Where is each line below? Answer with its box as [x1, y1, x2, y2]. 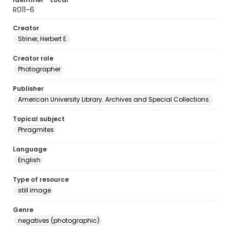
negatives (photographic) [18, 216, 100, 225]
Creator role [13, 54, 53, 63]
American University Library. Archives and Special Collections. [18, 95, 210, 104]
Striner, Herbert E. [18, 34, 68, 43]
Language [13, 145, 47, 154]
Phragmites [18, 125, 54, 134]
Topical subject [13, 114, 65, 123]
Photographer [18, 65, 61, 73]
